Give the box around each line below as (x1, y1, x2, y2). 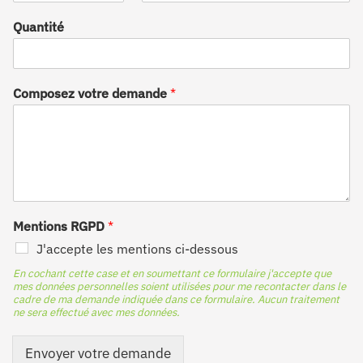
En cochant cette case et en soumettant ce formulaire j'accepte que (13, 266, 331, 280)
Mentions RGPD (13, 217, 108, 234)
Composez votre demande (13, 84, 170, 101)
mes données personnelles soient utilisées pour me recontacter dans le (13, 279, 346, 293)
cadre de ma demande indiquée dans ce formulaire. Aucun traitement (13, 292, 340, 306)
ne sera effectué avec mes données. (13, 305, 180, 319)
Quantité (13, 18, 64, 35)
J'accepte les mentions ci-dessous (36, 240, 238, 257)
